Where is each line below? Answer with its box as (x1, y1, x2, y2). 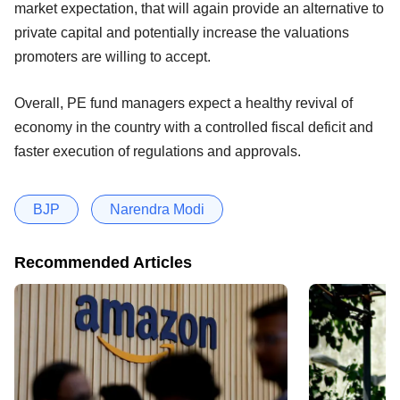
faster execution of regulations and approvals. (14, 143, 301, 159)
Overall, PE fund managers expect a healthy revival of (14, 95, 353, 111)
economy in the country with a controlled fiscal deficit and (14, 119, 373, 135)
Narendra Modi (110, 201, 204, 217)
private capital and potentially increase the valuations (14, 24, 349, 40)
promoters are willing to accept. (14, 48, 211, 64)
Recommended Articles (14, 253, 192, 271)
